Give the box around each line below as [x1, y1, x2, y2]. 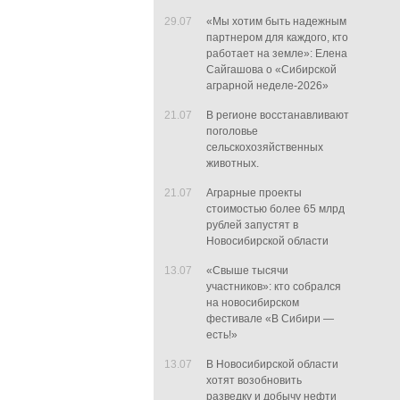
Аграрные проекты [206, 187, 302, 199]
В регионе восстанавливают [206, 109, 349, 121]
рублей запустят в [206, 219, 298, 231]
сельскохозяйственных [206, 141, 323, 154]
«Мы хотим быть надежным [206, 15, 346, 28]
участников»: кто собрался [206, 280, 341, 293]
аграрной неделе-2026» [206, 79, 329, 92]
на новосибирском [206, 296, 299, 309]
